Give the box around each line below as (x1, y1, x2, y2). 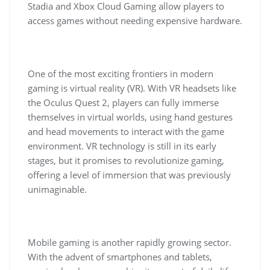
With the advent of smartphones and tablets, (28, 251, 212, 263)
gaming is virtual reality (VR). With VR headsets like (28, 82, 236, 94)
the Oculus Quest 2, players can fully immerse (28, 96, 219, 108)
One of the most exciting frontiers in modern (28, 67, 213, 80)
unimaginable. (28, 183, 87, 195)
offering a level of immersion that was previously (28, 169, 231, 181)
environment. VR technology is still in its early (28, 140, 216, 152)
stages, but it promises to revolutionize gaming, (28, 154, 224, 166)
